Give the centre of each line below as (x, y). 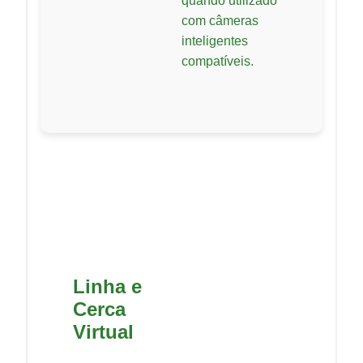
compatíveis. (218, 62)
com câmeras (220, 21)
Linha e (107, 287)
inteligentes (215, 41)
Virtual (103, 332)
